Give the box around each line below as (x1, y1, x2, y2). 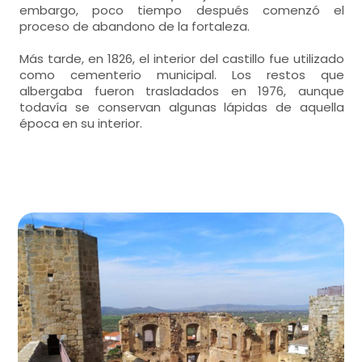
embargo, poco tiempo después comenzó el (19, 2, 344, 19)
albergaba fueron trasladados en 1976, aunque (19, 82, 344, 99)
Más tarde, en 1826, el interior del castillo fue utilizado (19, 50, 344, 67)
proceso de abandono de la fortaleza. (19, 18, 250, 35)
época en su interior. (19, 115, 143, 132)
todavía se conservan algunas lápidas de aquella (19, 99, 344, 116)
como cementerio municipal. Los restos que (19, 66, 344, 83)
